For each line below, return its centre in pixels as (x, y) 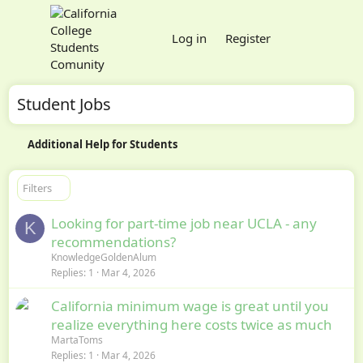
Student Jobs (64, 104)
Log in (189, 38)
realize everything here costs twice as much (192, 324)
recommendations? (113, 241)
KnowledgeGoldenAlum (104, 257)
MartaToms (77, 340)
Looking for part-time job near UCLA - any (184, 223)
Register (248, 38)
